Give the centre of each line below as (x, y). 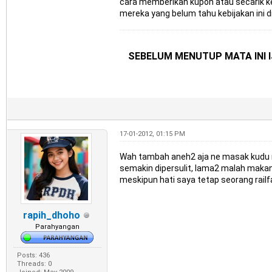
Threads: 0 (34, 264)
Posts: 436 (33, 256)
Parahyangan (57, 227)
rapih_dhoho (51, 216)
